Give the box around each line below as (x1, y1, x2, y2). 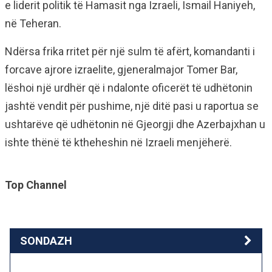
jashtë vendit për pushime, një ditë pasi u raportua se (5, 100, 259, 112)
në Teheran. (5, 17, 61, 30)
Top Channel (5, 178, 67, 191)
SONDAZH (20, 234, 72, 247)
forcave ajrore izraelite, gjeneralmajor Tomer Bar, (5, 63, 237, 76)
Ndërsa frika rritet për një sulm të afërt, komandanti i (5, 45, 255, 58)
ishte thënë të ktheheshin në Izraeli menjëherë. (5, 136, 232, 149)
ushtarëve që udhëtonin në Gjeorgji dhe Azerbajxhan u (5, 118, 265, 131)
